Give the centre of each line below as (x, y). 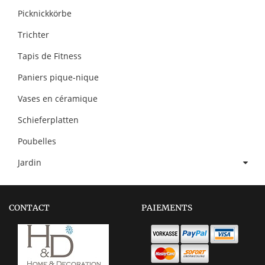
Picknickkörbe (45, 13)
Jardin (30, 162)
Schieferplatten (48, 119)
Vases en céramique (58, 98)
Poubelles (37, 141)
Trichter (33, 34)
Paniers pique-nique (58, 77)
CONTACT (29, 207)
